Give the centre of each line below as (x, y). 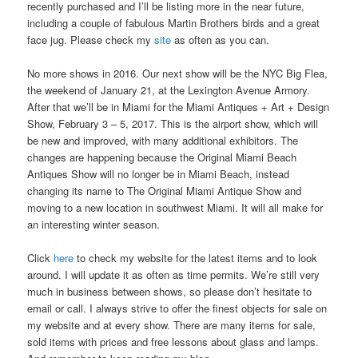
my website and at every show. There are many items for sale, (172, 324)
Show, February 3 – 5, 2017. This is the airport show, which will (173, 123)
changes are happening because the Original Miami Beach (162, 157)
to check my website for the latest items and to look (196, 257)
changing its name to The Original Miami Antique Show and (165, 190)
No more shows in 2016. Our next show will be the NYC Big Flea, (178, 73)
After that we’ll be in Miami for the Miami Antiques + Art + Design (179, 106)
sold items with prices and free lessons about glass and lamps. (173, 341)
